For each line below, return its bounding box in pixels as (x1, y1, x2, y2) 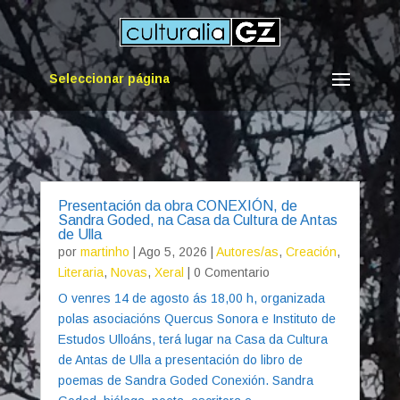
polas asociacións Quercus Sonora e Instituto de (57, 312, 336, 326)
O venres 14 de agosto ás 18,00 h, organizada (57, 291, 325, 305)
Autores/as (215, 245, 279, 259)
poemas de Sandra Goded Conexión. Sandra (57, 373, 313, 387)
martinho (79, 245, 129, 259)
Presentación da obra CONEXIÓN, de (57, 198, 297, 213)
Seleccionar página (48, 71, 170, 87)
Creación (285, 245, 337, 259)
